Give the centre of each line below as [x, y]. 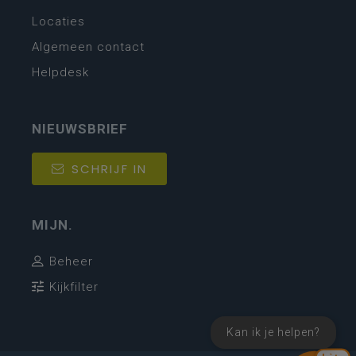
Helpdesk [60, 72]
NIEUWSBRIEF [80, 128]
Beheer [71, 261]
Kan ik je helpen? [273, 332]
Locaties [58, 21]
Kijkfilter [74, 286]
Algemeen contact [88, 46]
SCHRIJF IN [109, 168]
